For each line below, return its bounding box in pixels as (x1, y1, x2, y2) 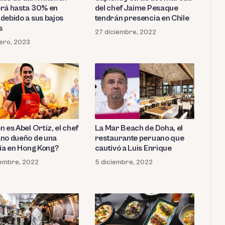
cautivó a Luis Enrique (94, 143, 172, 153)
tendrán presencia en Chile (94, 13, 189, 23)
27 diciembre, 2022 (94, 28, 156, 36)
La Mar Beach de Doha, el (94, 123, 183, 133)
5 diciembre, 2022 (94, 158, 153, 166)
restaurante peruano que (94, 133, 184, 143)
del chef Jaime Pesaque (94, 3, 178, 13)
